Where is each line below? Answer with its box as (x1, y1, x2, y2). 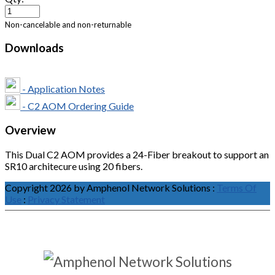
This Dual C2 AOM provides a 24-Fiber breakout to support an (5, 148, 269, 160)
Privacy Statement (28, 193, 105, 205)
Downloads (5, 41, 64, 55)
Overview (5, 123, 56, 137)
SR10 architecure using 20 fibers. (5, 160, 142, 172)
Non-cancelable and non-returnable (5, 20, 131, 29)
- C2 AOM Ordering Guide (20, 100, 134, 112)
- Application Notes (20, 83, 105, 95)
